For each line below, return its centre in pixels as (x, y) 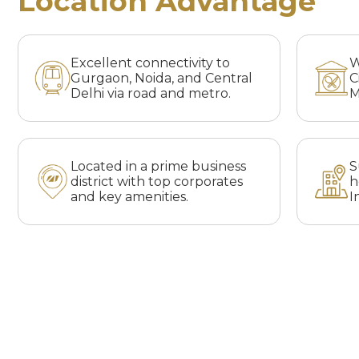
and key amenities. (129, 197)
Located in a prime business (158, 166)
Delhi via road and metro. (151, 93)
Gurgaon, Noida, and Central (161, 78)
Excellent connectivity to (150, 63)
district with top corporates (157, 182)
